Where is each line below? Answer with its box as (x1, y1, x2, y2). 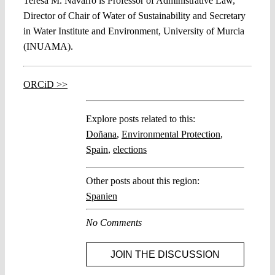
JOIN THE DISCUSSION (110, 249, 220, 260)
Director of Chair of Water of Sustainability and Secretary (23, 10, 246, 21)
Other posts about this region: (86, 176, 199, 187)
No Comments (86, 217, 142, 228)
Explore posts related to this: (86, 114, 195, 125)
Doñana (86, 129, 117, 140)
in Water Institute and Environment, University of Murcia (23, 26, 244, 37)
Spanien (86, 191, 117, 202)
